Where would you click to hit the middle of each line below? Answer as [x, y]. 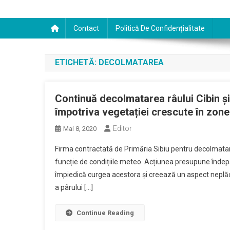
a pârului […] [74, 187]
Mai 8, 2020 [80, 129]
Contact [86, 28]
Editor [122, 128]
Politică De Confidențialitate [160, 28]
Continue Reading [105, 213]
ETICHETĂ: [77, 62]
